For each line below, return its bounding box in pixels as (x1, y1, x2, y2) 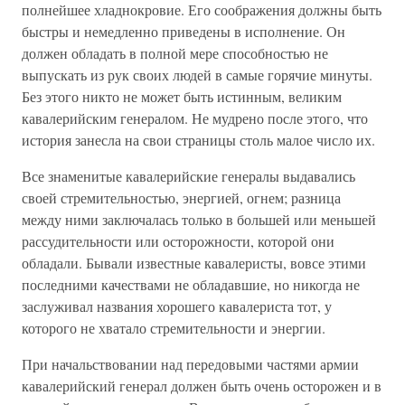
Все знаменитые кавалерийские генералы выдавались (22, 166, 355, 185)
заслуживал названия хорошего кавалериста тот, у (22, 297, 332, 316)
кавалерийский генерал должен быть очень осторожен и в (22, 376, 381, 395)
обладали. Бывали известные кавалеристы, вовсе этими (22, 253, 366, 272)
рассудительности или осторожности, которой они (22, 231, 334, 250)
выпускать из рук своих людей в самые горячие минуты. (22, 65, 372, 84)
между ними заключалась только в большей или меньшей (22, 210, 376, 229)
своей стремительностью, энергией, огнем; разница (22, 188, 341, 207)
